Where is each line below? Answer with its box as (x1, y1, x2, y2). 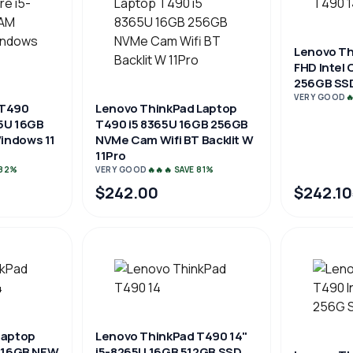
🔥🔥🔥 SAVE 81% (147, 164, 214, 175)
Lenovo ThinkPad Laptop (95, 100, 237, 117)
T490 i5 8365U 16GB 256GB (95, 116, 248, 132)
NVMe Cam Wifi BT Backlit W (95, 132, 254, 148)
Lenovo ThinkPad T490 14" (95, 328, 247, 344)
